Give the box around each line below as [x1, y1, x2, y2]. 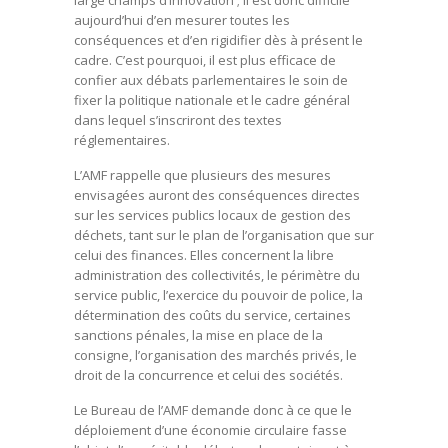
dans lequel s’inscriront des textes [74, 111, 282, 129]
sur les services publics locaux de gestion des [74, 206, 351, 224]
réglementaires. [74, 131, 170, 149]
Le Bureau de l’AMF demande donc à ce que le [74, 401, 352, 419]
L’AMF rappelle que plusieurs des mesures [74, 166, 331, 184]
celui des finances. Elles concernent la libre [74, 246, 334, 264]
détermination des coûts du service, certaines [74, 306, 351, 324]
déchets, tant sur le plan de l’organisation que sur [74, 226, 374, 244]
